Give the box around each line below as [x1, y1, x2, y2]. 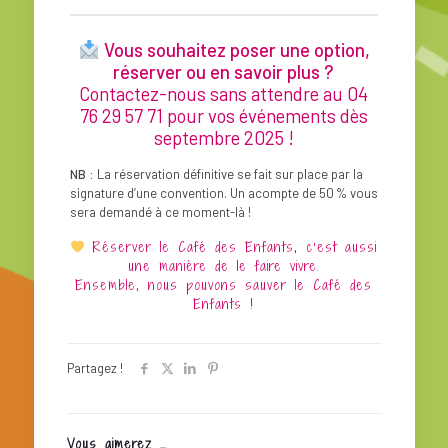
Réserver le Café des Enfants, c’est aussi [93, 236, 378, 256]
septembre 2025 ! [153, 125, 294, 149]
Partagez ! [66, 359, 123, 376]
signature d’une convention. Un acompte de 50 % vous [69, 184, 378, 201]
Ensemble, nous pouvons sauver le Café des [75, 274, 373, 294]
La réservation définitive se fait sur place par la [93, 165, 363, 182]
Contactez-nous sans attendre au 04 [79, 81, 369, 105]
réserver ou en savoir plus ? [113, 59, 335, 83]
